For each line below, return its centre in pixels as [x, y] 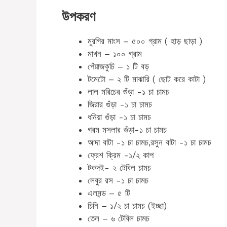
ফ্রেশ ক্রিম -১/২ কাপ [121, 155]
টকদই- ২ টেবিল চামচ [119, 167]
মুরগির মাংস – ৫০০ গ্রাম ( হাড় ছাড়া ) [145, 41]
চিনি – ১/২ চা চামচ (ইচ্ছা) [127, 205]
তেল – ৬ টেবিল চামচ [119, 218]
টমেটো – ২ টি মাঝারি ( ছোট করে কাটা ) [147, 79]
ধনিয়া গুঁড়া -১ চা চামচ [119, 117]
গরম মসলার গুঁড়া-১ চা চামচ [127, 129]
